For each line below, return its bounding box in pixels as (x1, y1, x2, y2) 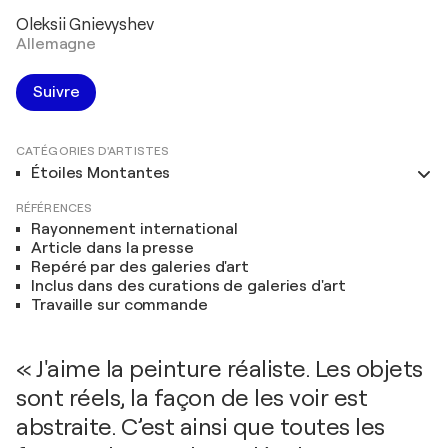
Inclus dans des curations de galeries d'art (31, 277, 346, 295)
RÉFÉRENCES (16, 201, 92, 215)
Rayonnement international (31, 220, 238, 238)
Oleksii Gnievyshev (16, 15, 154, 34)
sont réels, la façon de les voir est (16, 384, 367, 412)
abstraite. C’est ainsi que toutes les (16, 413, 385, 441)
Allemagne (16, 35, 97, 53)
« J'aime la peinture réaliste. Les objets (16, 355, 423, 383)
